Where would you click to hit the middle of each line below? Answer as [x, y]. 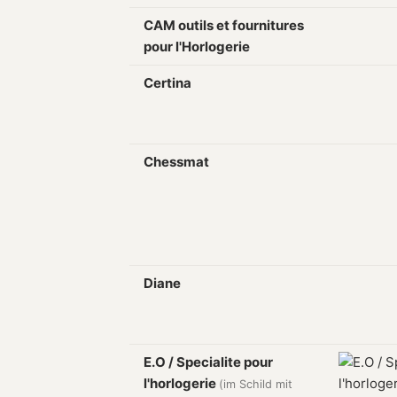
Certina [167, 83]
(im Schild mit [256, 384]
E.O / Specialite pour [208, 362]
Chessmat [176, 162]
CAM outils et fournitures [224, 25]
